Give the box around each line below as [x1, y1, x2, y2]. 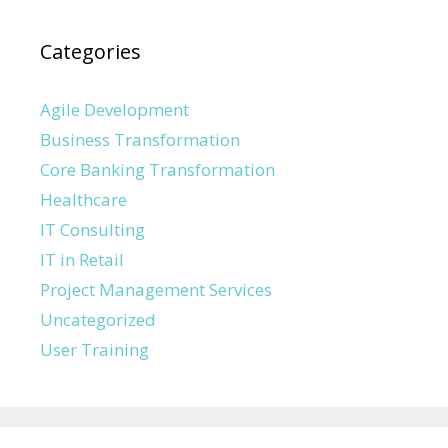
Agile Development [40, 98, 189, 122]
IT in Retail [40, 248, 124, 272]
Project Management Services [40, 278, 272, 302]
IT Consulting [40, 218, 145, 242]
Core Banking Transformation [40, 158, 275, 182]
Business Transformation [40, 128, 240, 152]
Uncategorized [40, 308, 156, 332]
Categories [40, 38, 141, 66]
